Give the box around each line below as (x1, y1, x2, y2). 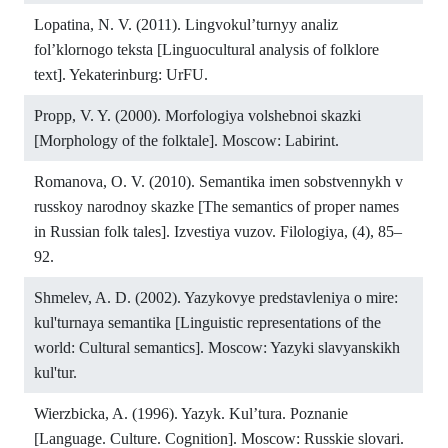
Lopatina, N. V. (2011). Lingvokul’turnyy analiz (34, 16, 338, 34)
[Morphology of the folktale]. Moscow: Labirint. (34, 132, 339, 150)
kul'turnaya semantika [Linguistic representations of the (34, 314, 381, 332)
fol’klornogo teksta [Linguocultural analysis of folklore (34, 41, 379, 59)
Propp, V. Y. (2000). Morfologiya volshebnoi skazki (34, 107, 361, 125)
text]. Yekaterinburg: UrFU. (34, 66, 208, 84)
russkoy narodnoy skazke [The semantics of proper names (34, 198, 399, 216)
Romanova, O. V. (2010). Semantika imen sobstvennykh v (34, 173, 403, 191)
